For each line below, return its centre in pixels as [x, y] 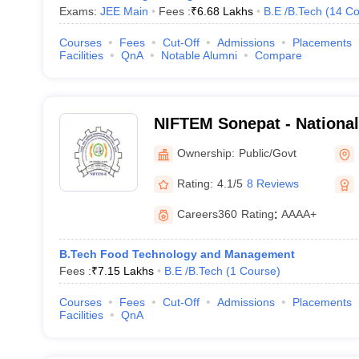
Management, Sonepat [238, 165]
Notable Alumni [199, 55]
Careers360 [207, 214]
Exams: [79, 11]
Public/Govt [267, 153]
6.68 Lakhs [225, 11]
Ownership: [206, 153]
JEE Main [124, 11]
